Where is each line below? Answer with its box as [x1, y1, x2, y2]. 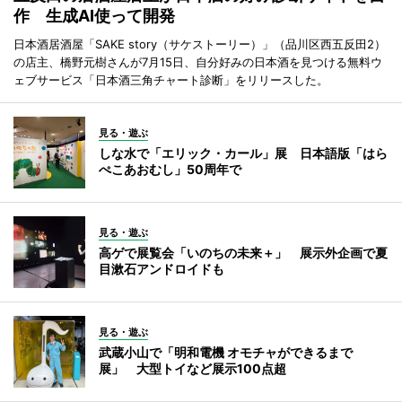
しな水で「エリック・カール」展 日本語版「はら [99, 144, 388, 161]
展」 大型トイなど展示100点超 [99, 360, 286, 376]
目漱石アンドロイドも [99, 260, 224, 276]
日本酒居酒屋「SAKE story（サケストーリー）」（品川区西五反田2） [13, 36, 386, 51]
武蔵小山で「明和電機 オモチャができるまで [99, 344, 353, 360]
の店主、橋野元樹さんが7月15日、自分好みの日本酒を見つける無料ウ [13, 54, 382, 69]
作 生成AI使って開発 [13, 5, 175, 25]
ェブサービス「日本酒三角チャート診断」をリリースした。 [13, 72, 328, 87]
